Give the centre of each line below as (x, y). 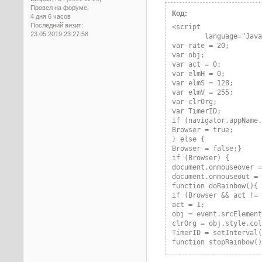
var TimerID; (197, 111)
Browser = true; (203, 130)
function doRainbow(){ (215, 186)
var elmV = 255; (203, 93)
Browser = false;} (207, 149)
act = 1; (189, 205)
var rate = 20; (201, 46)
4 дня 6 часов (51, 17)
